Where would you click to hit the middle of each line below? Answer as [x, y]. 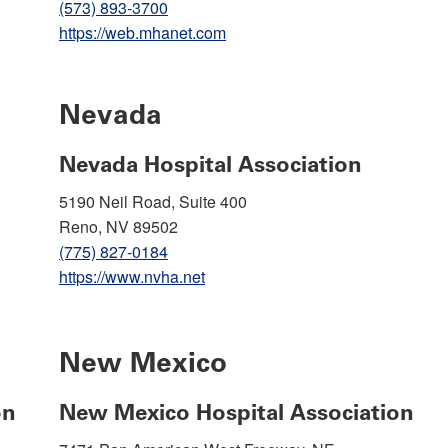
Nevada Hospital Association [210, 164]
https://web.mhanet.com [142, 32]
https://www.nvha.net [132, 276]
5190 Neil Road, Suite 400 [153, 201]
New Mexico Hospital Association [236, 412]
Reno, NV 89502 [118, 226]
